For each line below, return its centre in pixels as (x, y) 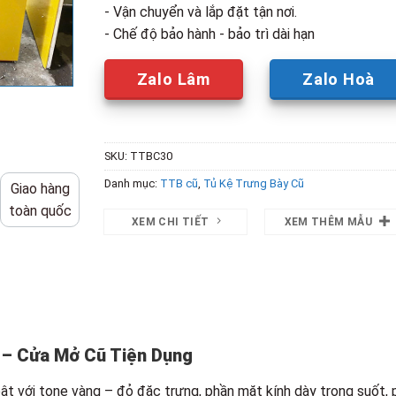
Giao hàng (40, 188)
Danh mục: (132, 183)
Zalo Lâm (173, 79)
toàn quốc (40, 210)
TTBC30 (151, 156)
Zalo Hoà (339, 79)
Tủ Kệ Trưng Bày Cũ (253, 183)
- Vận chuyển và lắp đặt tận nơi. (200, 11)
